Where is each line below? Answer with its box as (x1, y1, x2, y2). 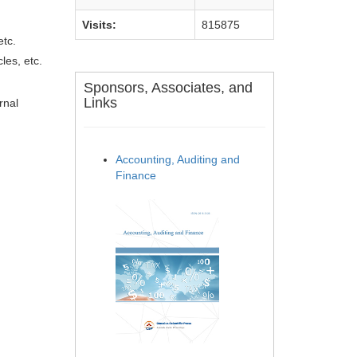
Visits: (82, 18, 116, 31)
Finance (116, 169, 156, 182)
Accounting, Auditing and (116, 153, 240, 166)
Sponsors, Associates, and (84, 80, 253, 96)
